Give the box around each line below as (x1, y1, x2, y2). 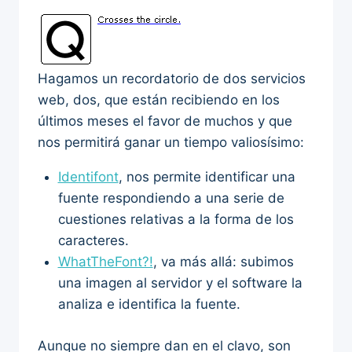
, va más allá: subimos (152, 254, 294, 270)
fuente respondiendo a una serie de (57, 190, 284, 207)
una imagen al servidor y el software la (57, 275, 302, 291)
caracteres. (57, 233, 129, 249)
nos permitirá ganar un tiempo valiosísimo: (38, 134, 304, 151)
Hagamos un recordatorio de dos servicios (38, 71, 306, 87)
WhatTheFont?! (57, 254, 153, 270)
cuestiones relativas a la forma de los (57, 211, 294, 228)
